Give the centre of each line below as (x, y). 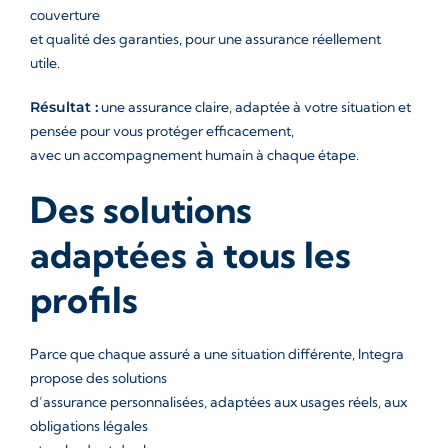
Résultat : (64, 107)
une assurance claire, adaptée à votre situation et (254, 107)
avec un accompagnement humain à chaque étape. (194, 155)
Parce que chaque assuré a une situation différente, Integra (217, 354)
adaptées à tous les (190, 254)
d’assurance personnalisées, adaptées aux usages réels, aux (218, 402)
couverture (65, 15)
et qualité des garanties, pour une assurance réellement (205, 39)
